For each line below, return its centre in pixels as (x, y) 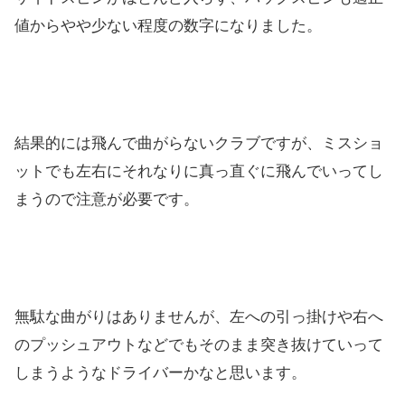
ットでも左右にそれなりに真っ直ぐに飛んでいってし (199, 172)
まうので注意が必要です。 (107, 200)
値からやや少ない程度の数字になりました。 (168, 26)
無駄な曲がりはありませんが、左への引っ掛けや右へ (199, 317)
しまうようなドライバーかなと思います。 (160, 373)
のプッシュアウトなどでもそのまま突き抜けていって (199, 345)
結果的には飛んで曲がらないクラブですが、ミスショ (199, 144)
